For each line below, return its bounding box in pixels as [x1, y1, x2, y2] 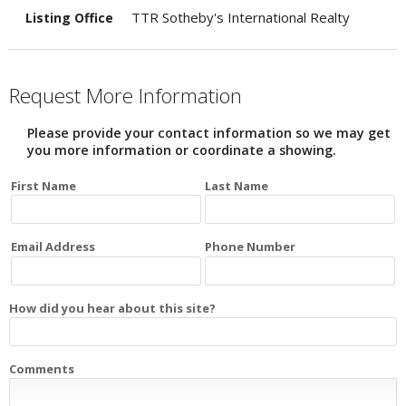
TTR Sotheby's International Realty [131, 8, 350, 26]
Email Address [11, 238, 96, 256]
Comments [9, 360, 74, 377]
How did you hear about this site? [9, 299, 216, 316]
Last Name [205, 178, 268, 194]
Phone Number [205, 238, 295, 256]
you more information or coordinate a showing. [27, 141, 336, 159]
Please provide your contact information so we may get [27, 124, 391, 141]
